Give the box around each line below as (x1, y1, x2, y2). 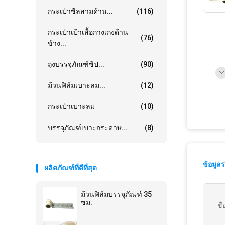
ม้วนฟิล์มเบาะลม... (48, 81, 105, 89)
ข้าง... (48, 39, 66, 47)
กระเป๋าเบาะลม (48, 102, 95, 110)
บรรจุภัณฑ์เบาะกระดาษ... (48, 124, 128, 132)
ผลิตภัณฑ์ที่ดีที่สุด (44, 164, 97, 172)
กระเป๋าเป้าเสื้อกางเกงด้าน (48, 28, 128, 36)
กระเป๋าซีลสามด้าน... (48, 7, 113, 15)
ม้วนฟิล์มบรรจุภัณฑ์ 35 (81, 190, 152, 198)
